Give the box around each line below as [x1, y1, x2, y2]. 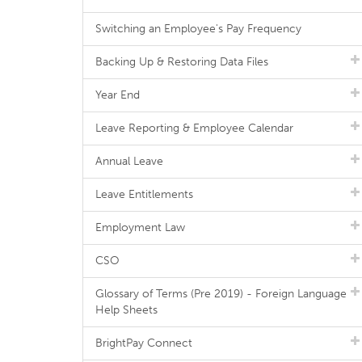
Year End [95, 88, 140, 102]
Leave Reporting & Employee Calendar [95, 121, 293, 135]
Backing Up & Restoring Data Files [95, 55, 268, 69]
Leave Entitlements [95, 187, 193, 201]
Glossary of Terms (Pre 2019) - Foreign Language [95, 287, 347, 301]
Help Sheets [95, 303, 158, 317]
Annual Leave [95, 154, 163, 168]
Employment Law [95, 221, 185, 234]
